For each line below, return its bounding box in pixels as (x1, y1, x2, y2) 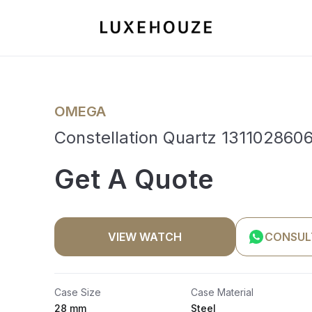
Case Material (191, 286, 253, 298)
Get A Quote (54, 163, 214, 195)
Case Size (54, 286, 101, 298)
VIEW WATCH (108, 230, 182, 244)
